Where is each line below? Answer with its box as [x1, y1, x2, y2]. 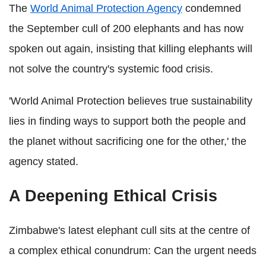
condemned [182, 2, 241, 14]
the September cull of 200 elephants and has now [9, 23, 243, 34]
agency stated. [9, 156, 78, 167]
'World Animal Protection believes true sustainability [9, 95, 252, 107]
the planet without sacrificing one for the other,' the [9, 135, 246, 147]
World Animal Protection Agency [30, 2, 182, 14]
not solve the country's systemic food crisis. [9, 63, 213, 75]
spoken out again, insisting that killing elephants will [9, 43, 252, 55]
